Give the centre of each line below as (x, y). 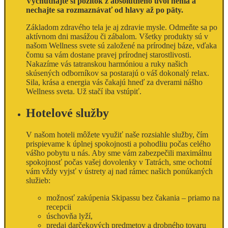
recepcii (59, 207)
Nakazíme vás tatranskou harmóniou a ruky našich (107, 64)
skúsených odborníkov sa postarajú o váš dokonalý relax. (118, 73)
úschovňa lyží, (69, 216)
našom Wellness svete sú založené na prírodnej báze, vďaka (121, 46)
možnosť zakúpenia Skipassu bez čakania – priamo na (133, 198)
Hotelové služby (67, 113)
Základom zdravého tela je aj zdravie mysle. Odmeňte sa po (122, 27)
